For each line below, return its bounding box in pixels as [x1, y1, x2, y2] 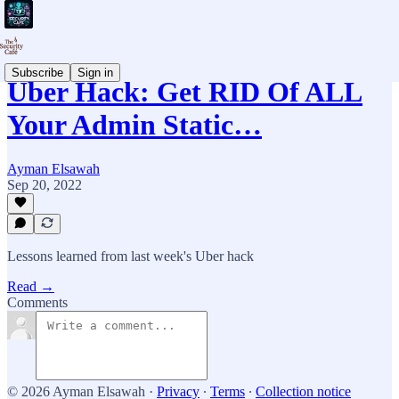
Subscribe [12, 65, 63, 79]
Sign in [77, 65, 113, 79]
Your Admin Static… [7, 109, 262, 142]
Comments [7, 295, 68, 310]
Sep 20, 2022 [7, 176, 82, 192]
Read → [7, 279, 54, 294]
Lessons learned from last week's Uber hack [7, 248, 254, 264]
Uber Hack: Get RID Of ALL [7, 76, 362, 109]
